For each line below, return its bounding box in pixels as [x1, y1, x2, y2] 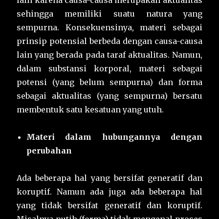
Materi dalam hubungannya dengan [26, 132, 202, 142]
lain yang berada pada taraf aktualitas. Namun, [17, 50, 202, 60]
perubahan [26, 146, 72, 156]
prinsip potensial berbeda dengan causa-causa [17, 36, 202, 46]
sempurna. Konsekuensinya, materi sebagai [17, 22, 202, 33]
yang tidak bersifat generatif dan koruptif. [17, 200, 202, 211]
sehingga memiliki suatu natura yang [17, 9, 202, 19]
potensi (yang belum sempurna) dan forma [17, 77, 202, 88]
